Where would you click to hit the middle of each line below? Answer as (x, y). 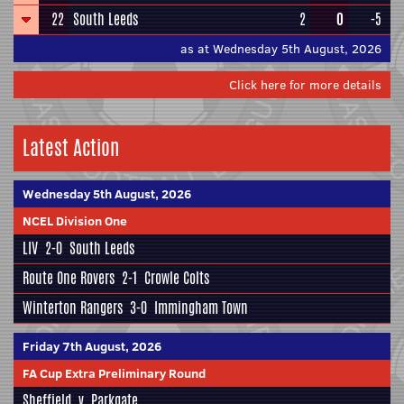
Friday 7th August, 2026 (92, 346)
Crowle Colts (177, 278)
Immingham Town (201, 308)
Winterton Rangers (73, 308)
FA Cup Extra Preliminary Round (114, 373)
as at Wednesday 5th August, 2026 (281, 49)
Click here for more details (305, 85)
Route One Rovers (69, 278)
